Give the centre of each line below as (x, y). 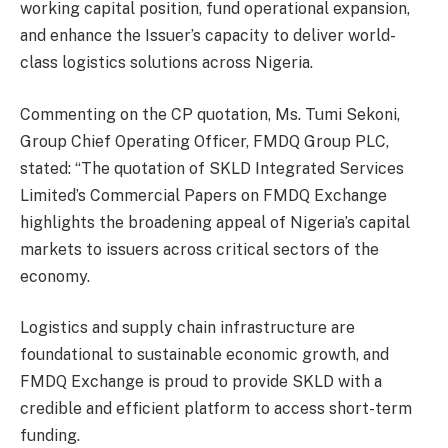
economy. (55, 276)
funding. (50, 436)
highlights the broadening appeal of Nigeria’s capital (215, 222)
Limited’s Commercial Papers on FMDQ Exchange (203, 195)
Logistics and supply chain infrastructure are (187, 328)
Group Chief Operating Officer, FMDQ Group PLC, (204, 141)
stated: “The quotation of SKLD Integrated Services (212, 168)
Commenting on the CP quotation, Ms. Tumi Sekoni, (210, 114)
